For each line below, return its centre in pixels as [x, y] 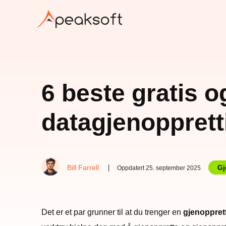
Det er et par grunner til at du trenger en [112, 212]
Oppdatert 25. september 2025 [159, 168]
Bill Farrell [83, 167]
